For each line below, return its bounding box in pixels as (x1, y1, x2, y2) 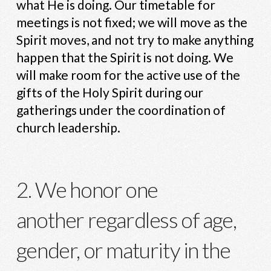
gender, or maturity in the (16, 236, 230, 263)
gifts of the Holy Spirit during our (16, 84, 203, 100)
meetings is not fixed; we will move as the (16, 14, 247, 30)
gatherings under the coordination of (16, 102, 226, 117)
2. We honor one (16, 175, 158, 203)
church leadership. (16, 119, 120, 135)
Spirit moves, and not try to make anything (16, 31, 253, 47)
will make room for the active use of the (16, 67, 240, 82)
